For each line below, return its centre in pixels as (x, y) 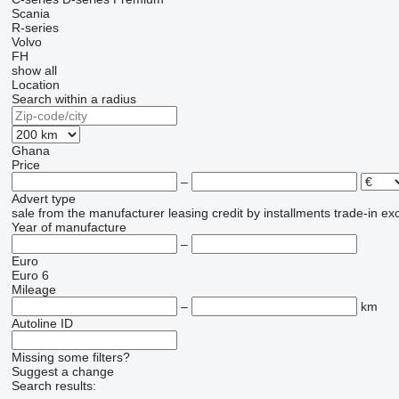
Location (35, 85)
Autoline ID (42, 323)
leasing (188, 213)
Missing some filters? (70, 357)
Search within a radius (73, 99)
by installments (288, 213)
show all (34, 70)
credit (227, 213)
